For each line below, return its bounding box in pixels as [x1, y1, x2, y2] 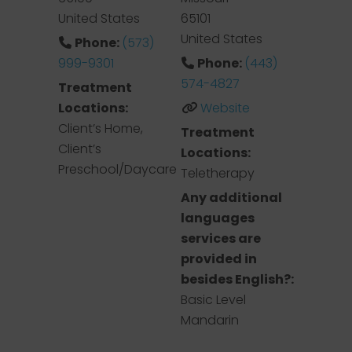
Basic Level [181, 291, 246, 309]
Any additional [181, 189, 283, 207]
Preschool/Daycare [58, 160, 177, 178]
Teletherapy [181, 164, 255, 182]
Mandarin [181, 311, 239, 329]
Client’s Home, [58, 119, 143, 137]
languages [181, 209, 255, 227]
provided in [181, 250, 257, 268]
